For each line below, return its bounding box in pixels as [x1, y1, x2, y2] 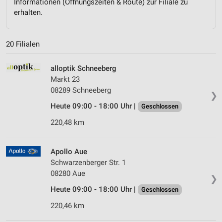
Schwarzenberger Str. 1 [51, 158, 126, 167]
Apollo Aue [51, 147, 87, 157]
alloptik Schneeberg [51, 64, 116, 73]
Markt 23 [51, 75, 80, 84]
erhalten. [14, 7, 43, 17]
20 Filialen [6, 40, 40, 49]
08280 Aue [51, 169, 85, 178]
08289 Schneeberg [51, 86, 111, 95]
